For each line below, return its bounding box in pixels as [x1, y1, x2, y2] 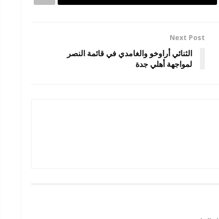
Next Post [170, 33, 205, 43]
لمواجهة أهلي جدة [135, 59, 192, 70]
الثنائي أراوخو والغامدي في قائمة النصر [67, 48, 192, 59]
